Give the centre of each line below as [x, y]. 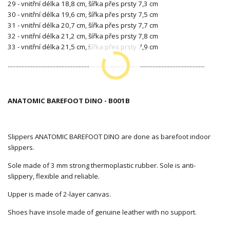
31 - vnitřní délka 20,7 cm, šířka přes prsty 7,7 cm [83, 25]
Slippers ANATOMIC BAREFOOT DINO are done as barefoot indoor [109, 136]
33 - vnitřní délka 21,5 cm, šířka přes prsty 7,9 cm [83, 46]
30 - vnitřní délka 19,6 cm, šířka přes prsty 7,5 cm [83, 14]
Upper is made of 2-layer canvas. [59, 194]
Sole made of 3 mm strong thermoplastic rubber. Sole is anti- [102, 165]
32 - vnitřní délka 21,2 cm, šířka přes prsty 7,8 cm [83, 36]
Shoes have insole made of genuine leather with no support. [102, 212]
